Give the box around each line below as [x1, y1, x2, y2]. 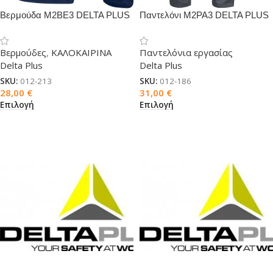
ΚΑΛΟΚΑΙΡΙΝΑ [51, 46, 112, 58]
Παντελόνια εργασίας [140, 46, 233, 58]
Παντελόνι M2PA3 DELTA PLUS [140, 10, 269, 20]
